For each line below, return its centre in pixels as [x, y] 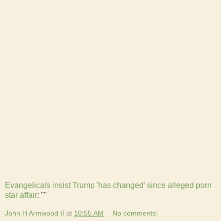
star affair [21, 195]
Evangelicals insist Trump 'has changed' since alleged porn [108, 185]
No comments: [135, 213]
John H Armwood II [35, 213]
